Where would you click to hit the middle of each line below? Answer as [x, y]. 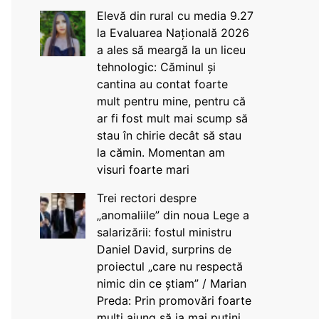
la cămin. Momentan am [161, 152]
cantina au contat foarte [162, 84]
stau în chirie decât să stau [169, 135]
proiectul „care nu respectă [169, 266]
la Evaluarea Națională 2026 [173, 33]
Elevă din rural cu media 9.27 [175, 16]
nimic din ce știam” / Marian [171, 283]
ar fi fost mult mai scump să [172, 118]
